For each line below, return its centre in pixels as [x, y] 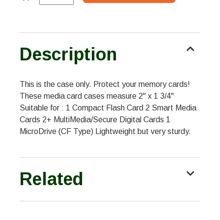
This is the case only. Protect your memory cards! [105, 84]
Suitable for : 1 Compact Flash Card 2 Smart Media [108, 108]
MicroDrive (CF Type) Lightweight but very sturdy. [105, 132]
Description [68, 55]
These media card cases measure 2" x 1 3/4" [97, 96]
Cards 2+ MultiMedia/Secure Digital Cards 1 [95, 120]
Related [52, 179]
